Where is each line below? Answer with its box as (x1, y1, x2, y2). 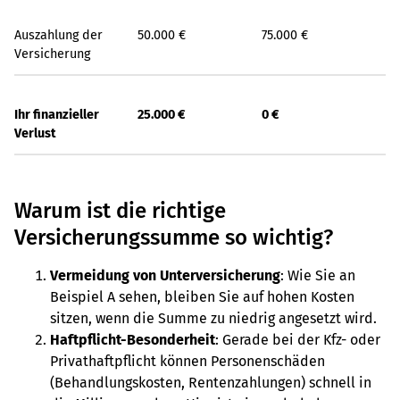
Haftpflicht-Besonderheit (50, 331, 215, 348)
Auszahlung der (14, 28, 103, 43)
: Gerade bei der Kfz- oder (215, 331, 380, 348)
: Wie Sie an (280, 267, 355, 284)
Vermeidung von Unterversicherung (50, 267, 280, 284)
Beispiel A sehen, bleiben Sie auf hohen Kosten (50, 288, 354, 305)
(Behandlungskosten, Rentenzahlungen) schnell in (50, 374, 371, 391)
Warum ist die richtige (14, 198, 226, 223)
